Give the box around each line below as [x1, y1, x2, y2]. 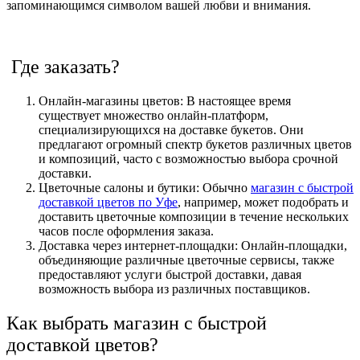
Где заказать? [6, 55, 120, 77]
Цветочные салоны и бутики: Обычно [39, 180, 251, 194]
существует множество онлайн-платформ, [39, 108, 268, 122]
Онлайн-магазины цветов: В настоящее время [39, 93, 291, 108]
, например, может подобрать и [178, 194, 349, 209]
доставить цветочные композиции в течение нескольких [39, 209, 349, 223]
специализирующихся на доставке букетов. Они [39, 122, 304, 137]
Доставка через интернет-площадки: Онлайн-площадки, [39, 238, 347, 252]
